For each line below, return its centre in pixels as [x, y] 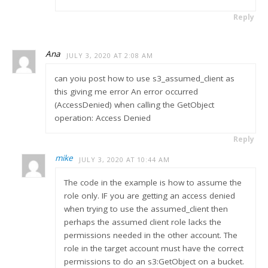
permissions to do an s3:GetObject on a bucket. [154, 261]
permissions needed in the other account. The [150, 235]
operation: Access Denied [102, 118]
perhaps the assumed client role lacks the [142, 222]
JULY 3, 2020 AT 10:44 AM [125, 159]
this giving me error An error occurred [126, 92]
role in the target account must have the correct [153, 248]
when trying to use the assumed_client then [146, 209]
